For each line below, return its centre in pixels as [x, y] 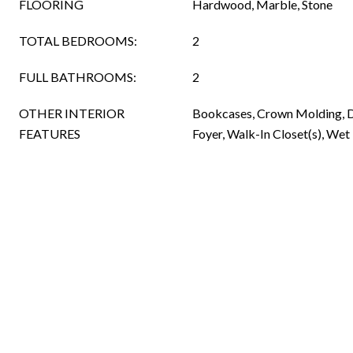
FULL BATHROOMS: [78, 77]
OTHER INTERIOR [72, 113]
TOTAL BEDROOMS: [78, 41]
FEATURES [50, 134]
